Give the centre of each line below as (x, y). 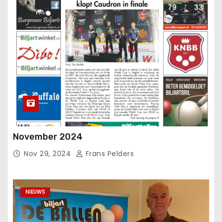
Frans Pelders (109, 154)
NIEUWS (35, 192)
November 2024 (48, 137)
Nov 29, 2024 (49, 154)
